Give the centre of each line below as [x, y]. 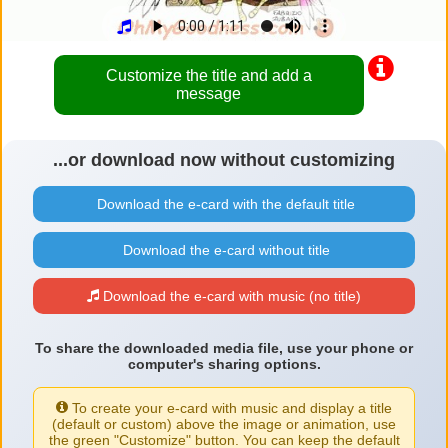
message [209, 94]
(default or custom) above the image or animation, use [224, 424]
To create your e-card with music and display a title [230, 408]
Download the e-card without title [224, 250]
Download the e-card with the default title [224, 204]
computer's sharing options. [224, 364]
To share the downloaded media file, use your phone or [224, 348]
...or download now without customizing [224, 160]
